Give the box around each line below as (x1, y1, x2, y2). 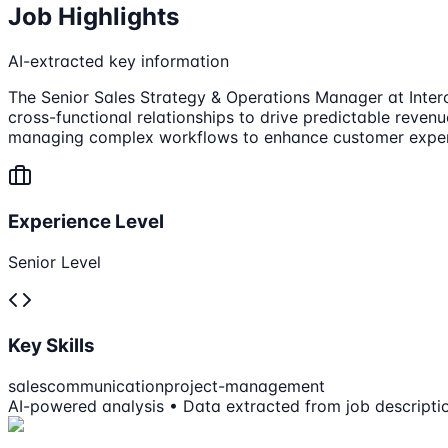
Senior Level (8, 251, 101, 272)
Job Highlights (8, 2, 179, 32)
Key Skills (8, 334, 95, 358)
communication (47, 376, 164, 397)
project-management (164, 376, 325, 397)
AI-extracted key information (8, 51, 229, 72)
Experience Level (8, 209, 164, 233)
